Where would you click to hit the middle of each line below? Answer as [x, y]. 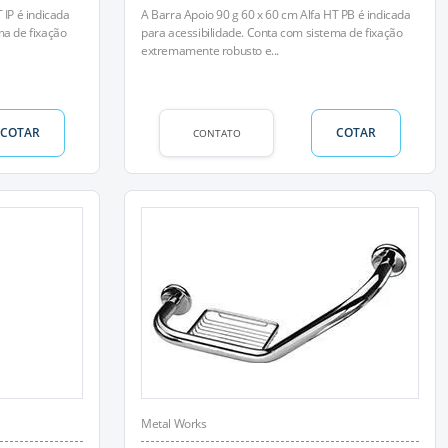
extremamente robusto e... [210, 50]
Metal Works [174, 423]
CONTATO [216, 132]
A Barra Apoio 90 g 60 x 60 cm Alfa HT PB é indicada [276, 14]
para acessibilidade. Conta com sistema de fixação [272, 32]
